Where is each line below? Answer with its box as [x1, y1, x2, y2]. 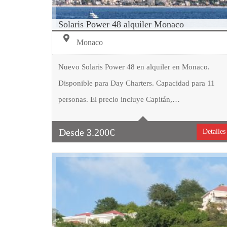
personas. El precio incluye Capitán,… [58, 95, 180, 104]
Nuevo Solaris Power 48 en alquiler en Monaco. [58, 63, 210, 71]
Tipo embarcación [95, 83, 145, 91]
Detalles [202, 128, 225, 136]
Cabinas [95, 123, 118, 131]
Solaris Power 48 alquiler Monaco [58, 19, 184, 29]
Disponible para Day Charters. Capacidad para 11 [58, 79, 215, 88]
